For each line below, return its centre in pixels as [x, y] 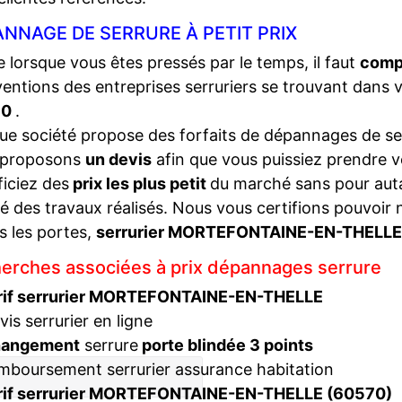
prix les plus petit [140, 184]
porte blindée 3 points [225, 345]
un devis [118, 159]
